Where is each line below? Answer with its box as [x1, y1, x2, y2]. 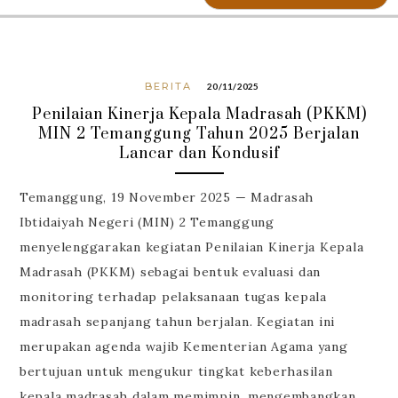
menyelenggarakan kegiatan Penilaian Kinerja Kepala [19, 239, 364, 256]
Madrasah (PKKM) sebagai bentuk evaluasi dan [19, 264, 322, 281]
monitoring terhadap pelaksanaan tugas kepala [19, 289, 327, 306]
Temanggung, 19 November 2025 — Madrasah [19, 189, 314, 206]
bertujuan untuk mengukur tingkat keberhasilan [19, 363, 333, 380]
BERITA [145, 80, 193, 92]
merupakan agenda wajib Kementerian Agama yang [19, 338, 348, 355]
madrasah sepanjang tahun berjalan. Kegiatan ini [19, 314, 336, 330]
